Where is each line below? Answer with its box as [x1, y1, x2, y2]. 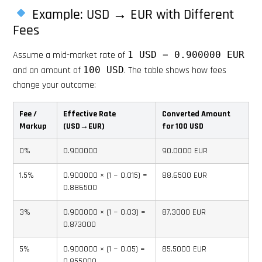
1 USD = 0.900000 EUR [127, 49, 244, 60]
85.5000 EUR [162, 243, 206, 254]
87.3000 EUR [162, 206, 206, 218]
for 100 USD [162, 120, 204, 132]
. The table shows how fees [124, 64, 226, 77]
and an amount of [13, 64, 83, 77]
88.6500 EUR [162, 170, 207, 181]
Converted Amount [162, 108, 230, 119]
